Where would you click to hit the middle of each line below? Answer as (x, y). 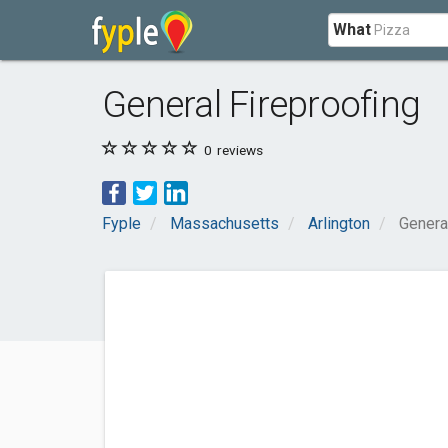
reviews (238, 150)
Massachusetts (224, 223)
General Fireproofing (261, 104)
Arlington (339, 223)
